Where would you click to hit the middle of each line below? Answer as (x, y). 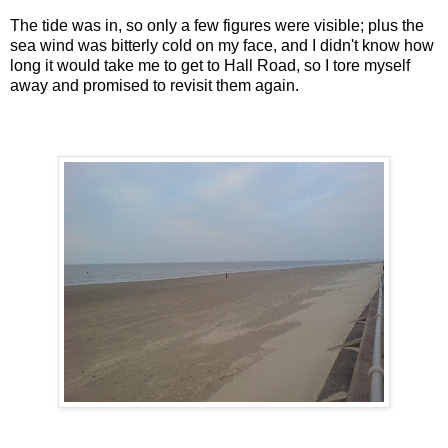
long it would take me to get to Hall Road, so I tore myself (210, 65)
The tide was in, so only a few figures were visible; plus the (217, 25)
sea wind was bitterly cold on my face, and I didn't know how (222, 45)
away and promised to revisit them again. (154, 85)
